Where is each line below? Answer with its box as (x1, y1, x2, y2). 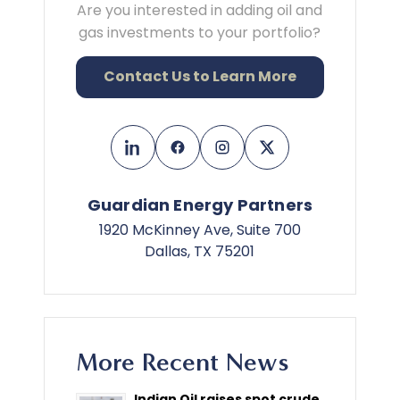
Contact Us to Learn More (103, 66, 296, 87)
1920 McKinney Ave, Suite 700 (98, 220, 301, 241)
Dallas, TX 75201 (145, 241, 255, 262)
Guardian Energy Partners (87, 194, 313, 217)
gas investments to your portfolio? (79, 22, 321, 44)
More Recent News (75, 347, 289, 378)
